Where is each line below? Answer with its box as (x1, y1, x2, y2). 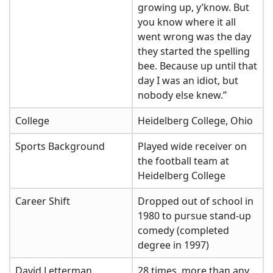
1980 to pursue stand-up (138, 208, 251, 222)
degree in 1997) (138, 238, 209, 252)
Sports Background (15, 139, 105, 153)
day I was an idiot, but (138, 73, 238, 87)
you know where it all (138, 15, 236, 29)
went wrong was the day (138, 29, 251, 43)
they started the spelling (138, 44, 250, 58)
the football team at (138, 154, 229, 168)
